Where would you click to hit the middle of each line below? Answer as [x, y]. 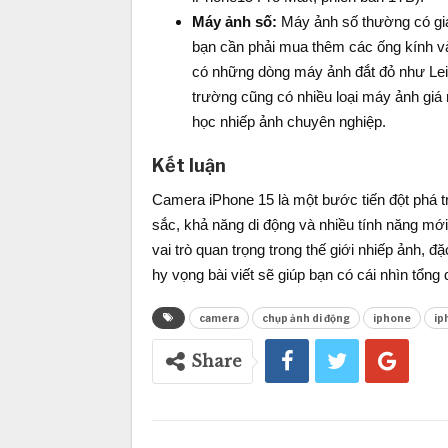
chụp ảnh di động [306, 318]
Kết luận [189, 166]
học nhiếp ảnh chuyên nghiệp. [289, 122]
